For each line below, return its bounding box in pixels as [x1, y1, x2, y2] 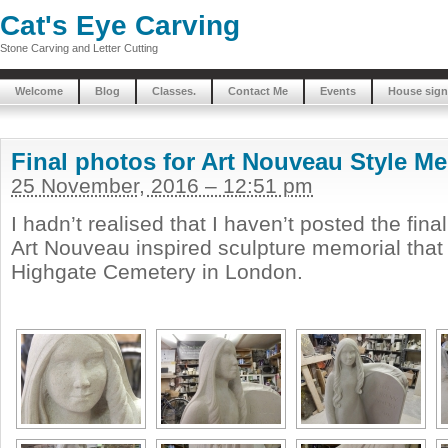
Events [320, 85, 356, 97]
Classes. [152, 85, 196, 97]
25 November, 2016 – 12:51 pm [11, 174, 313, 197]
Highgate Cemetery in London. [11, 260, 303, 283]
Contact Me [228, 85, 288, 97]
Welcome [15, 85, 63, 97]
